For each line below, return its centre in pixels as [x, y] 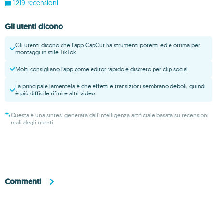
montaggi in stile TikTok [46, 52]
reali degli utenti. [33, 122]
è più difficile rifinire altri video [55, 93]
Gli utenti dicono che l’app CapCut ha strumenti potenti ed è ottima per [108, 45]
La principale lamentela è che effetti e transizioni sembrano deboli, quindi [111, 86]
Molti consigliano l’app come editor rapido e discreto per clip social [102, 69]
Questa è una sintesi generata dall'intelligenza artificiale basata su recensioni [110, 115]
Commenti [23, 181]
